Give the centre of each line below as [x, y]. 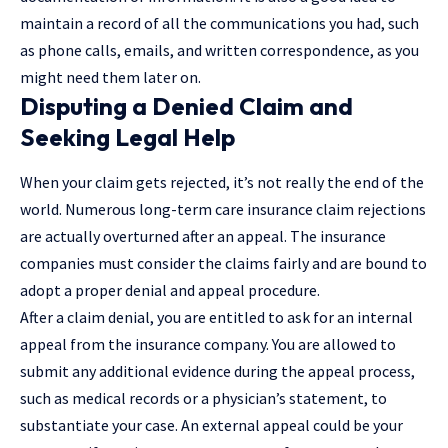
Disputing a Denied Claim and [186, 106]
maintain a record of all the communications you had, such [219, 23]
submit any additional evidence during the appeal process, [217, 371]
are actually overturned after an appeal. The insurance [203, 236]
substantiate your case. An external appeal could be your [211, 425]
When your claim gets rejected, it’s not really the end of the [222, 182]
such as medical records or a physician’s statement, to [203, 398]
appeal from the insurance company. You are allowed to [208, 344]
